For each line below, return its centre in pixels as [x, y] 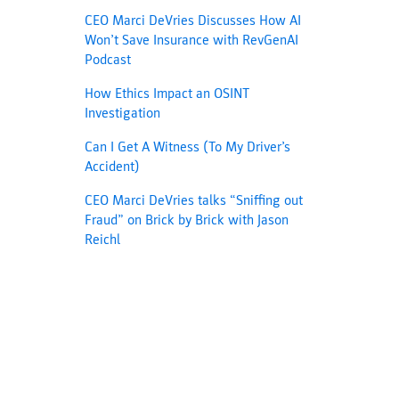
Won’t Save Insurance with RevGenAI [192, 40]
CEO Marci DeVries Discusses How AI [193, 20]
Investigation [123, 113]
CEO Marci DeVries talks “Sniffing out [194, 200]
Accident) [113, 167]
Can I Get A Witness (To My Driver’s [188, 147]
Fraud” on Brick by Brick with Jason [187, 220]
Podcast [108, 60]
